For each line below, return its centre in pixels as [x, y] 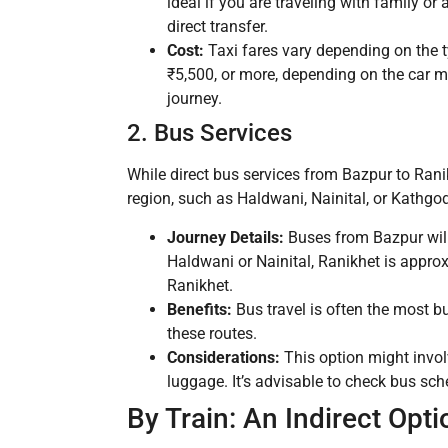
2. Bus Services [209, 133]
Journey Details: [225, 237]
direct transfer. [217, 27]
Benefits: [199, 309]
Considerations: [223, 357]
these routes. [212, 333]
